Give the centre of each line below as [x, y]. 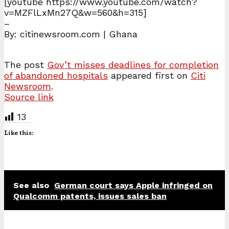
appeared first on [149, 75]
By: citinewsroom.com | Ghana [71, 34]
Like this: [19, 132]
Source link [29, 97]
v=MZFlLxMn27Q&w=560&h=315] [75, 12]
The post [26, 64]
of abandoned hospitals [56, 75]
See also [31, 185]
